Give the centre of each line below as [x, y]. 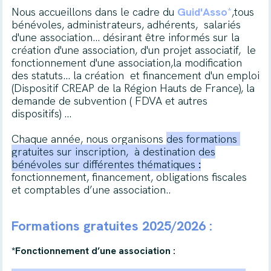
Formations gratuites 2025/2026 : [112, 226]
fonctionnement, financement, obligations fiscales [130, 177]
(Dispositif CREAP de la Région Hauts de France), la [133, 88]
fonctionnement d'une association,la [96, 63]
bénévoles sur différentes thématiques [103, 164]
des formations [201, 139]
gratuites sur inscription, [70, 152]
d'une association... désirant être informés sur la [127, 37]
